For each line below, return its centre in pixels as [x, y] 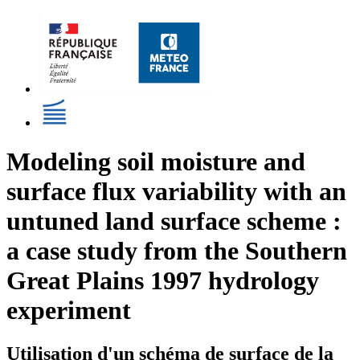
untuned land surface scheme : [174, 221]
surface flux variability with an [176, 192]
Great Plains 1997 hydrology [163, 281]
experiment [69, 311]
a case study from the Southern [177, 251]
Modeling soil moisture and [156, 162]
